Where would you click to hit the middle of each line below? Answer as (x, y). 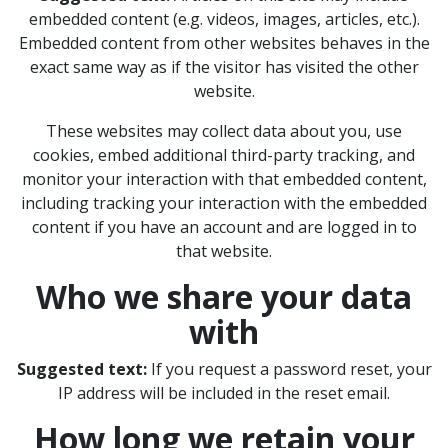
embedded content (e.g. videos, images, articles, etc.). (224, 18)
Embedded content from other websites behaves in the (224, 42)
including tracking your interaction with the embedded (224, 202)
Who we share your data (224, 296)
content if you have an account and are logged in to (224, 226)
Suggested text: (83, 368)
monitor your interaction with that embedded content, (224, 178)
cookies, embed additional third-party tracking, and (224, 154)
